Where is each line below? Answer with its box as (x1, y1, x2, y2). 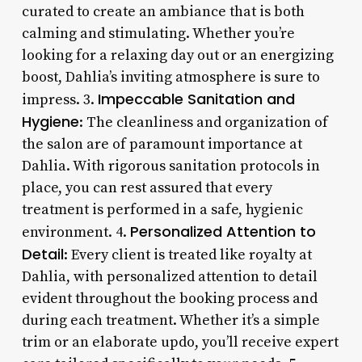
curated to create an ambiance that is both (21, 2, 305, 21)
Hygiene (21, 111, 79, 132)
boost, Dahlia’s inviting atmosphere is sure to (21, 67, 320, 86)
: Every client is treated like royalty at (63, 245, 312, 264)
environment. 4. (21, 222, 130, 242)
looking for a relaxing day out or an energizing (21, 45, 334, 65)
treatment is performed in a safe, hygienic (21, 200, 303, 219)
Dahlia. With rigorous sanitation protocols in (21, 156, 320, 175)
